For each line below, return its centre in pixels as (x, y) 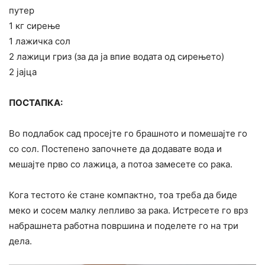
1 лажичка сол (40, 41)
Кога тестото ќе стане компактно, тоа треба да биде (123, 195)
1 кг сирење (35, 25)
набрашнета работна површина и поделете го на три (124, 225)
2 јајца (23, 72)
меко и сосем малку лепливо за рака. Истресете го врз (128, 210)
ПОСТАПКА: (36, 102)
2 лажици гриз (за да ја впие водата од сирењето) (117, 56)
